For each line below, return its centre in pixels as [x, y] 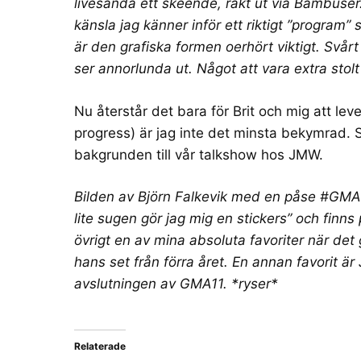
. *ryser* [251, 284]
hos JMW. [290, 154]
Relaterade [100, 346]
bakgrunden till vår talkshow [166, 154]
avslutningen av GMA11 [149, 284]
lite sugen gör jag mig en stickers [180, 219]
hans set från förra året [149, 262]
